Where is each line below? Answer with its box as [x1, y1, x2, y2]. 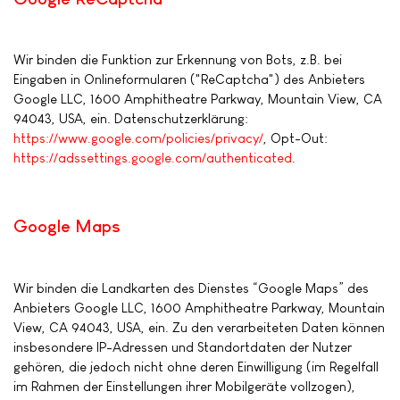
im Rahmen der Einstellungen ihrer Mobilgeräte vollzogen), [13, 378, 355, 394]
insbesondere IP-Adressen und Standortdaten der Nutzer [13, 338, 352, 354]
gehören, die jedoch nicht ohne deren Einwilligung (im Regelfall [13, 358, 379, 374]
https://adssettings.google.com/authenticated [13, 150, 292, 166]
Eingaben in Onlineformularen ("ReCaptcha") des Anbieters [13, 71, 365, 87]
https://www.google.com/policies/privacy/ [13, 130, 263, 146]
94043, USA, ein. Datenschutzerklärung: [13, 111, 248, 127]
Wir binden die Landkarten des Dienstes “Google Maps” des [13, 279, 369, 296]
